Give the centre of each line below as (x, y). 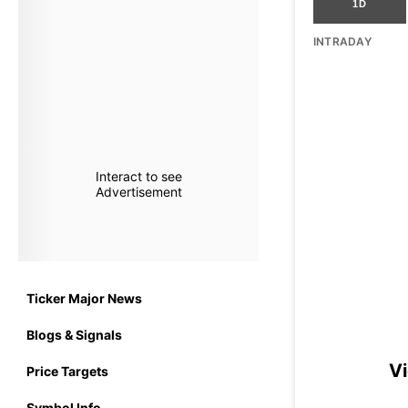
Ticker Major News (84, 298)
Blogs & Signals (74, 334)
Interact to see (138, 176)
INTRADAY (342, 41)
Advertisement (138, 192)
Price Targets (67, 371)
